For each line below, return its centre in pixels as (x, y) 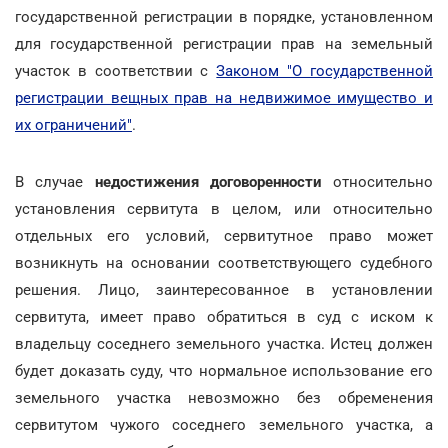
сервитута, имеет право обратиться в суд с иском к (224, 316)
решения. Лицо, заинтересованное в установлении (224, 289)
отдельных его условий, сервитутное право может (224, 235)
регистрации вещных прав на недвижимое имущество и (224, 97)
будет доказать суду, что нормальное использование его (224, 370)
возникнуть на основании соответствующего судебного (224, 262)
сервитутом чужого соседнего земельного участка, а (224, 424)
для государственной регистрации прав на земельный (224, 43)
